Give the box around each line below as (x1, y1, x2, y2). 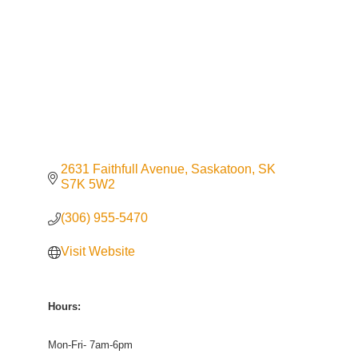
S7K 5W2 (61, 177, 116, 191)
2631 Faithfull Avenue (61, 161, 185, 176)
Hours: (47, 300, 81, 312)
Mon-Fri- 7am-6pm (47, 338, 133, 351)
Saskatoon (191, 161, 253, 176)
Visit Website (61, 244, 136, 258)
